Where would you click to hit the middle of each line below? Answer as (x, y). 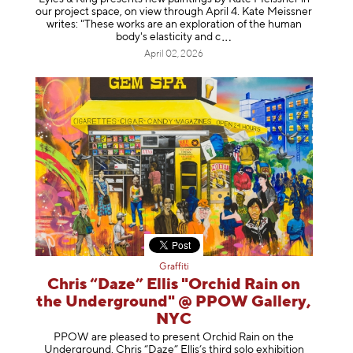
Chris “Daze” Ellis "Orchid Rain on (174, 285)
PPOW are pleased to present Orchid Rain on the (174, 337)
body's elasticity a (158, 37)
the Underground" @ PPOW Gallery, (174, 303)
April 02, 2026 (174, 55)
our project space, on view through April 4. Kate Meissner (174, 12)
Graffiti (174, 268)
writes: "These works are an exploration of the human (174, 25)
